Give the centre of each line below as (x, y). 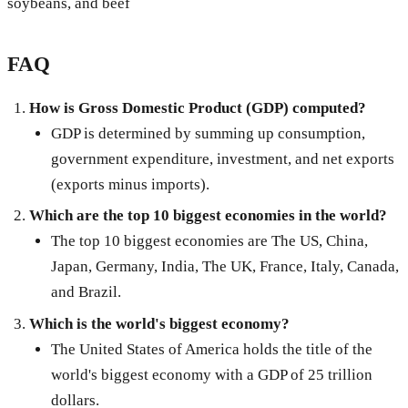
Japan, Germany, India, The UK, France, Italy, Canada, (224, 267)
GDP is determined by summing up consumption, (208, 133)
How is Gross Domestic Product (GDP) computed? (197, 107)
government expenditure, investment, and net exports (222, 158)
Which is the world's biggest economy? (159, 324)
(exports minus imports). (130, 184)
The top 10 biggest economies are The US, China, (209, 241)
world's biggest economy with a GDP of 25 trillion (211, 375)
